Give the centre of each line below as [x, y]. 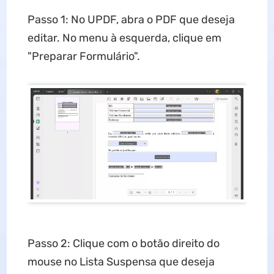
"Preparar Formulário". [83, 56]
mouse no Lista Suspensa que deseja [121, 262]
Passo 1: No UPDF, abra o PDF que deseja [131, 20]
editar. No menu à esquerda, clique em [124, 38]
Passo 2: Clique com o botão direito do [123, 244]
